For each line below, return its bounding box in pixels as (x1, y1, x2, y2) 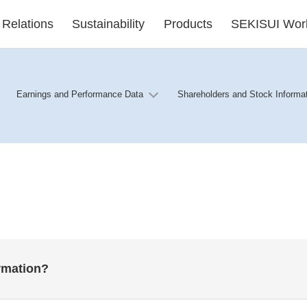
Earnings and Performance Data (16, 89, 143, 99)
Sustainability (72, 17, 145, 31)
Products (163, 17, 212, 31)
